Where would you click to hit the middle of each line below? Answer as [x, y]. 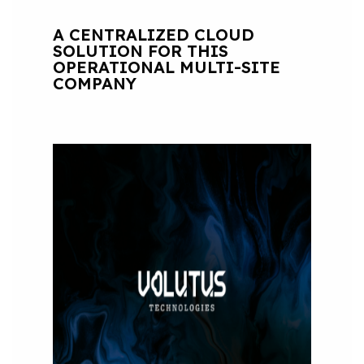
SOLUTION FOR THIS [140, 50]
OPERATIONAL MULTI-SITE [166, 67]
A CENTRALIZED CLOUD [153, 34]
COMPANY [94, 83]
